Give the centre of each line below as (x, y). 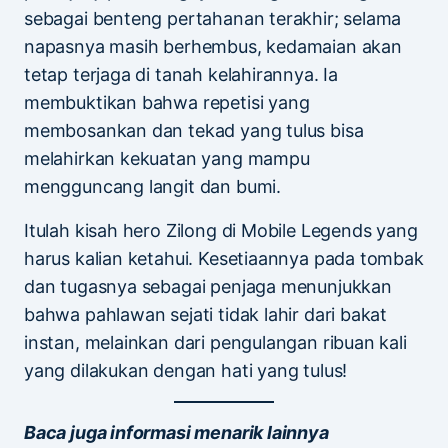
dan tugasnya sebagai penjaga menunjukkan (208, 286)
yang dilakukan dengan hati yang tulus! (186, 370)
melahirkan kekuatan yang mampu (167, 158)
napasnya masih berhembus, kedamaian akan (213, 46)
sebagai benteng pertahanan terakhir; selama (213, 18)
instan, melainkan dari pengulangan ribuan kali (215, 342)
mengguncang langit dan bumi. (152, 186)
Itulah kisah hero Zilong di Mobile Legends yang (221, 230)
